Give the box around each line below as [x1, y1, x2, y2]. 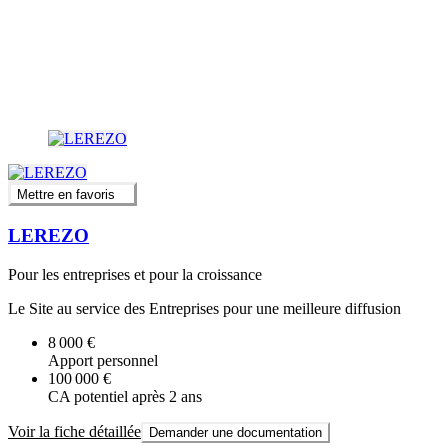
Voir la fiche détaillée [8, 422, 141, 440]
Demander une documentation [149, 424, 322, 440]
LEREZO [8, 225, 89, 246]
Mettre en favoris [17, 187, 115, 203]
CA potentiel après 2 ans [48, 387, 202, 405]
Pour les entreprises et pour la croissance [8, 265, 262, 283]
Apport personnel [48, 351, 158, 369]
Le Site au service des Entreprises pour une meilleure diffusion [8, 299, 401, 317]
